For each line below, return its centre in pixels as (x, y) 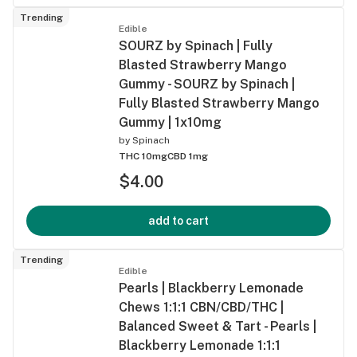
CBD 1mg (188, 156)
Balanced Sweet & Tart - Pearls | (218, 326)
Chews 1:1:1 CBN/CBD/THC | (201, 307)
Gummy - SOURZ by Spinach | (207, 84)
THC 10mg (143, 156)
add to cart (178, 220)
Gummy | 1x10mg (170, 122)
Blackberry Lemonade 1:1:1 (200, 345)
